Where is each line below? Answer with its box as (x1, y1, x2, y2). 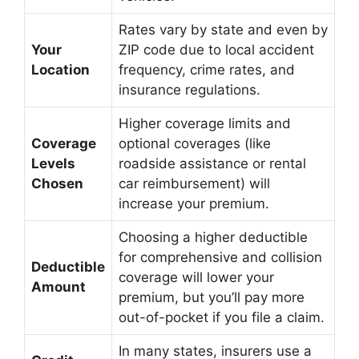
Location (31, 62, 90, 78)
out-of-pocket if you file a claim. (119, 309, 325, 325)
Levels (31, 155, 75, 171)
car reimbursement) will (119, 175, 270, 192)
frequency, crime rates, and (119, 62, 295, 78)
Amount (31, 279, 86, 295)
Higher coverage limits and (119, 115, 291, 131)
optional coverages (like (119, 135, 271, 151)
